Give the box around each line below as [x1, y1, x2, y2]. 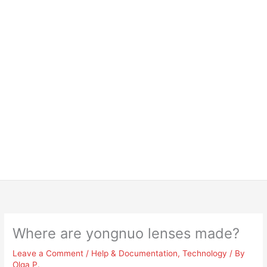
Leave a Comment [13, 249, 84, 259]
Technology [182, 249, 228, 259]
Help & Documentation [91, 249, 178, 259]
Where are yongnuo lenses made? [13, 225, 240, 243]
